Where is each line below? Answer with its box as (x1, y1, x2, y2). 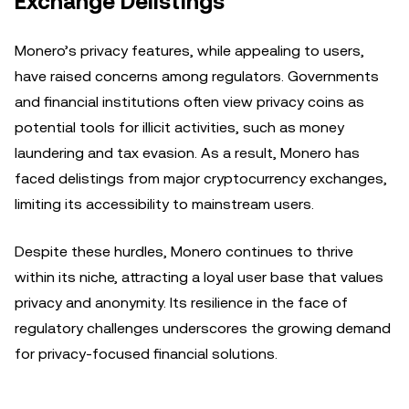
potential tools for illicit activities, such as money (15, 119, 344, 136)
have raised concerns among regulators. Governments (15, 68, 379, 85)
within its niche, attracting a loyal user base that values (15, 268, 383, 286)
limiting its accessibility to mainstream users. (15, 195, 314, 213)
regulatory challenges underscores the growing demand (15, 320, 391, 337)
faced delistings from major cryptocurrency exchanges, (15, 170, 387, 187)
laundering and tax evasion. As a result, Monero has (15, 144, 360, 162)
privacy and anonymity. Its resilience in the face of (15, 294, 348, 311)
